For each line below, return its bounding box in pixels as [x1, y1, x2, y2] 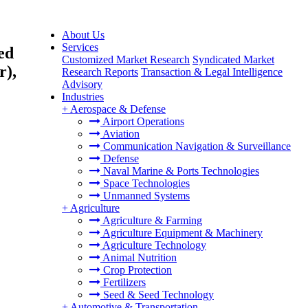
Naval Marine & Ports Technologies [100, 165, 259, 177]
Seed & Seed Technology [100, 289, 214, 300]
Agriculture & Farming [100, 214, 202, 226]
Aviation [100, 128, 140, 140]
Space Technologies [100, 177, 190, 189]
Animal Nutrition [100, 252, 177, 263]
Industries [62, 91, 104, 102]
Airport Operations [100, 115, 184, 127]
